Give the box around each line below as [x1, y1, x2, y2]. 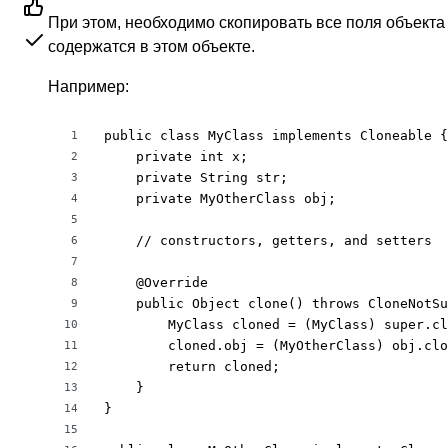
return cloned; [104, 359, 280, 374]
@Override [104, 275, 208, 290]
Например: [48, 78, 129, 95]
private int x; [104, 149, 248, 164]
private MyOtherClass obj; [104, 191, 336, 206]
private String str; [104, 170, 288, 185]
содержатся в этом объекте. [48, 38, 255, 55]
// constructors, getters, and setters [104, 233, 432, 248]
